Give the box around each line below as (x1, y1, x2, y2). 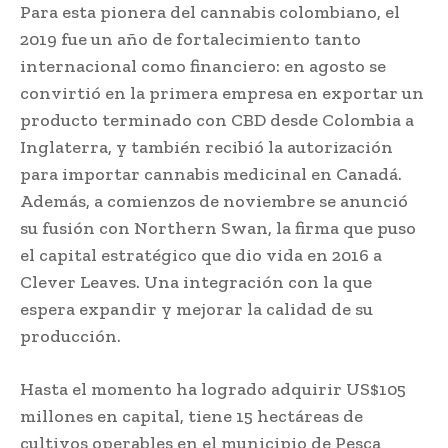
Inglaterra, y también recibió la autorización (20, 135, 393, 158)
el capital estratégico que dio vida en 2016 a (20, 243, 382, 266)
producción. (20, 324, 121, 347)
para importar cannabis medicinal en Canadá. (20, 162, 402, 185)
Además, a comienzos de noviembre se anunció (20, 189, 408, 212)
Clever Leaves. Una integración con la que (20, 270, 372, 293)
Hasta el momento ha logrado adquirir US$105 (20, 377, 406, 400)
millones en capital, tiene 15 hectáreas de (20, 404, 363, 427)
